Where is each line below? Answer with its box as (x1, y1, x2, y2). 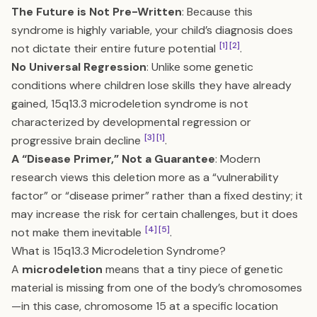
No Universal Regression (11, 59, 146, 74)
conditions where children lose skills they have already (11, 78, 292, 93)
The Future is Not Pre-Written (11, 4, 182, 19)
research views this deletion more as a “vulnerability (11, 170, 279, 185)
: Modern (215, 151, 260, 166)
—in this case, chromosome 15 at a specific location (11, 299, 278, 313)
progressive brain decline (11, 133, 144, 148)
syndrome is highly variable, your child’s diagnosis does (11, 23, 293, 38)
